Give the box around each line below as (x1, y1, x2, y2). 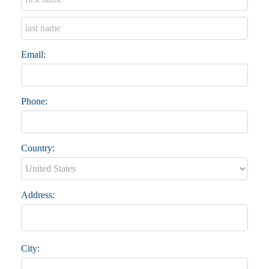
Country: (21, 142, 55, 153)
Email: (21, 49, 46, 59)
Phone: (21, 95, 47, 106)
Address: (21, 189, 55, 200)
